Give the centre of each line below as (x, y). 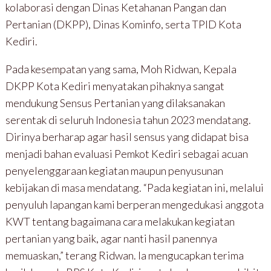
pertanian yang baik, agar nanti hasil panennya (111, 238)
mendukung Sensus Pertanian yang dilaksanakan (115, 103)
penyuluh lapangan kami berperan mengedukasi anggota (134, 204)
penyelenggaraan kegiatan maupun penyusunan (114, 170)
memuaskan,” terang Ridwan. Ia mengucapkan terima (124, 255)
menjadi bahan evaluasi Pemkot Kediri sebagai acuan (126, 153)
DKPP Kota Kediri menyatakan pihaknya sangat (115, 86)
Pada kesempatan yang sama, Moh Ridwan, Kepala (121, 69)
